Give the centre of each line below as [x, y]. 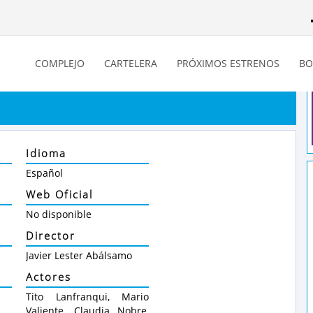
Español [44, 173]
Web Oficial [59, 194]
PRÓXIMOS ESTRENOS [228, 63]
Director [51, 235]
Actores [49, 277]
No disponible [59, 214]
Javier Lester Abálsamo [79, 255]
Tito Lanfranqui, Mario [87, 297]
